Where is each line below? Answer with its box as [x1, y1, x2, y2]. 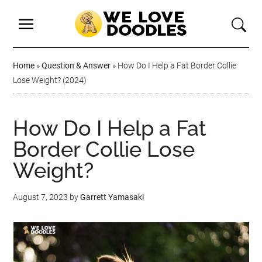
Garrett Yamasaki [80, 192, 144, 202]
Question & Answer [42, 61, 111, 70]
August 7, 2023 [13, 192, 68, 202]
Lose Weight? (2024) [13, 75, 87, 85]
